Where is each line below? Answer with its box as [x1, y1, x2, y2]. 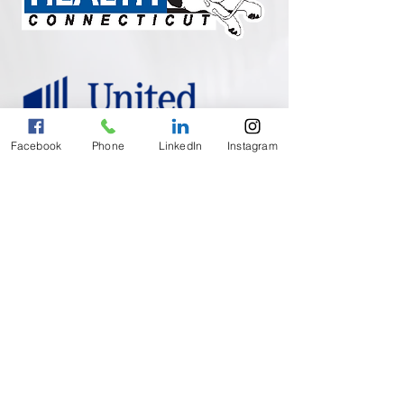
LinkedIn [158, 138, 203, 152]
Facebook [10, 138, 62, 152]
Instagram [227, 138, 278, 152]
